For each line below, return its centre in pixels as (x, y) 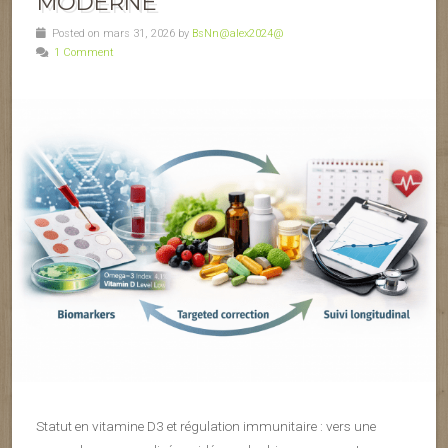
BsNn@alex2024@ (238, 33)
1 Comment (84, 52)
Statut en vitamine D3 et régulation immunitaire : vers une (206, 425)
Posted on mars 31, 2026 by (119, 33)
